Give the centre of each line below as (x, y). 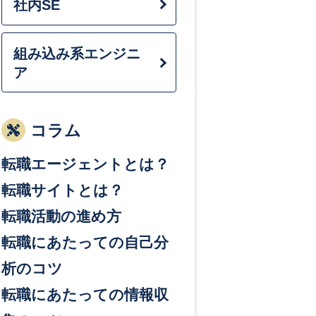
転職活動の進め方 (61, 217)
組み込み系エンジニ (77, 53)
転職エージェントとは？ (85, 164)
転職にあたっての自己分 (85, 243)
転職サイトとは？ (62, 190)
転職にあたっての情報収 (85, 295)
